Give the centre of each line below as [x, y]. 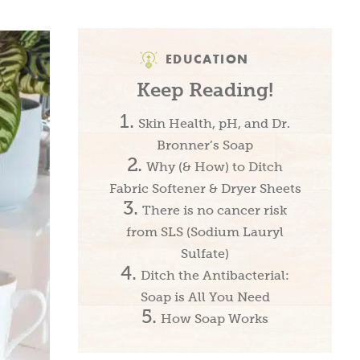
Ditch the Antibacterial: [215, 275]
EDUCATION [205, 59]
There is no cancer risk [215, 210]
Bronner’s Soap [205, 145]
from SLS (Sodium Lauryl [205, 231]
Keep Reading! [205, 89]
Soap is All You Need [205, 297]
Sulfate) [205, 253]
